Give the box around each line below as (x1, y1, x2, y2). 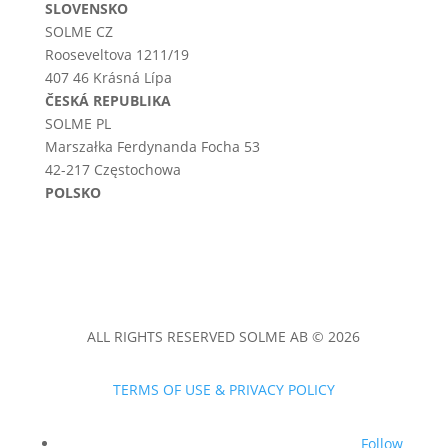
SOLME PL (44, 114, 111, 134)
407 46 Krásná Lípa (44, 68, 172, 88)
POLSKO (44, 183, 101, 203)
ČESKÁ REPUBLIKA (44, 91, 171, 111)
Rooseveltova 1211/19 (44, 45, 189, 65)
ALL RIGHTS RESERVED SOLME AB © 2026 (87, 327, 361, 347)
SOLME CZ (44, 22, 113, 42)
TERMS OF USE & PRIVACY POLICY (112, 380, 335, 400)
